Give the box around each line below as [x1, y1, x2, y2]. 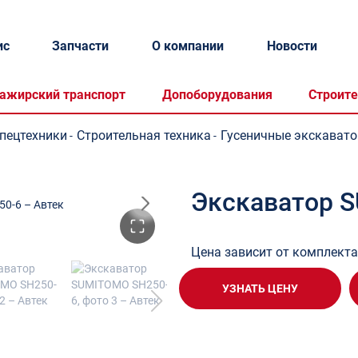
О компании [152, 38, 225, 54]
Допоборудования [161, 86, 272, 102]
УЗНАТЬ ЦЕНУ [221, 282, 298, 295]
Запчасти [52, 38, 109, 54]
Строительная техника [77, 128, 211, 143]
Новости [266, 38, 317, 54]
